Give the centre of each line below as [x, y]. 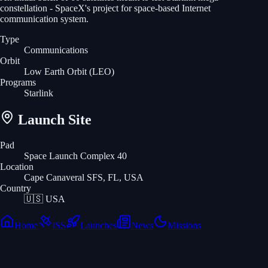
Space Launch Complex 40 [75, 156]
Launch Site [53, 120]
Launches [98, 226]
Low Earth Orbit [55, 71]
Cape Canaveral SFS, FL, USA [84, 178]
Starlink [39, 93]
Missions [184, 226]
